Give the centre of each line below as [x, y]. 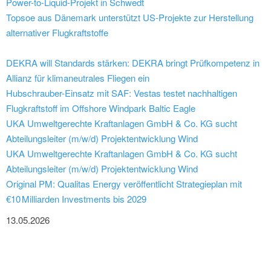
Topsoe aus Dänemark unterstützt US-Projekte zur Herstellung [130, 18]
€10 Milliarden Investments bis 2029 [76, 199]
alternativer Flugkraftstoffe [57, 33]
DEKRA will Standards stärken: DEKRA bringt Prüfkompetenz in [133, 63]
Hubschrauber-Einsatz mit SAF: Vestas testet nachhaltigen [122, 93]
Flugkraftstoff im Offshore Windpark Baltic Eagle [101, 108]
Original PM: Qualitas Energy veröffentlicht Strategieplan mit [124, 184]
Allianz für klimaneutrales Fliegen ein [78, 78]
